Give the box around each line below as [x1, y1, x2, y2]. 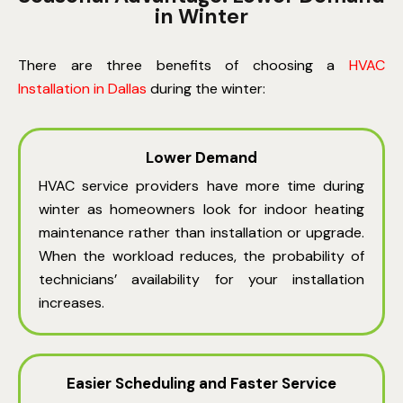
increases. [39, 293, 104, 313]
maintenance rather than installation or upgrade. [39, 223, 364, 243]
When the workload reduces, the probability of [39, 246, 364, 266]
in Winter [155, 3, 248, 31]
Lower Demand [146, 148, 257, 168]
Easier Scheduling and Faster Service [67, 373, 336, 394]
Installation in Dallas [18, 79, 147, 99]
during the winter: [150, 79, 265, 99]
